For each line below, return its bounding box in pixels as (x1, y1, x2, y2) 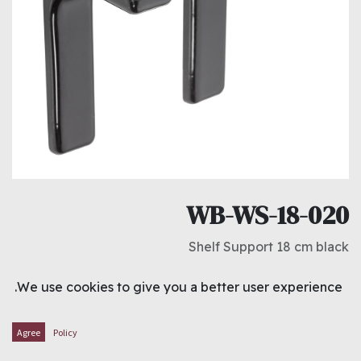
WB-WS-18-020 (186, 197, 349, 234)
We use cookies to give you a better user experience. (17, 278, 342, 295)
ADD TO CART (87, 325, 183, 346)
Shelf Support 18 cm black (189, 239, 349, 255)
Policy (53, 326, 77, 338)
